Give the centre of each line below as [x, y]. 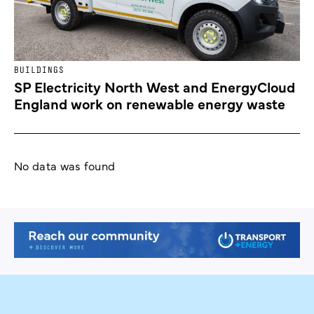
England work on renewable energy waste [150, 104]
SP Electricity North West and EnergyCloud [155, 87]
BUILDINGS [39, 70]
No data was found [65, 166]
